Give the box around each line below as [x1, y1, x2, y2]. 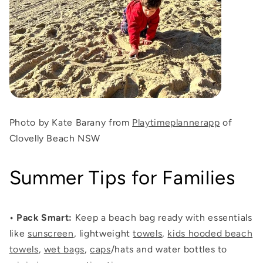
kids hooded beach [167, 228, 253, 240]
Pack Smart [16, 212, 69, 224]
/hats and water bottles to [110, 244, 228, 255]
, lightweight [73, 228, 133, 240]
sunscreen [27, 228, 74, 240]
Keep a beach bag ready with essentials [72, 212, 252, 224]
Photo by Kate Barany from [9, 117, 133, 129]
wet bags [43, 244, 85, 255]
